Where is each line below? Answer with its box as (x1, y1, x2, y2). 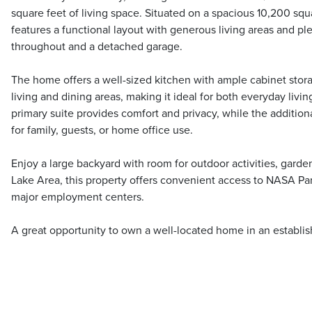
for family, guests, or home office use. (11, 123, 193, 138)
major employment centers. (11, 190, 144, 205)
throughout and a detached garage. (11, 40, 182, 54)
